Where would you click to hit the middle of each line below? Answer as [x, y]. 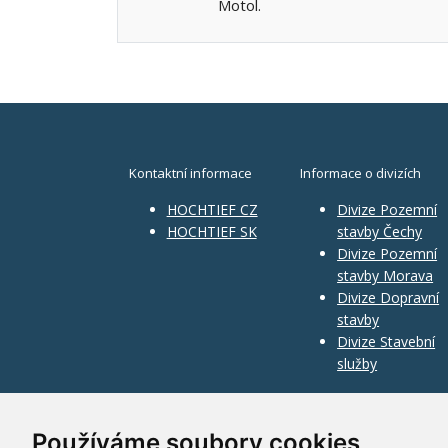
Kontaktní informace [192, 173]
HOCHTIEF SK [211, 232]
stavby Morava [385, 276]
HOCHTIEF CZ [212, 210]
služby [357, 364]
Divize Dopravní [388, 298]
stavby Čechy [380, 232]
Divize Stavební [386, 342]
